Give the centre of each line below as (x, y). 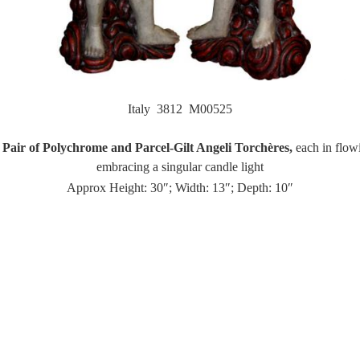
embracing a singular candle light (180, 166)
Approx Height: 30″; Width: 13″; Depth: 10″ (180, 187)
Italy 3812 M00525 (180, 108)
